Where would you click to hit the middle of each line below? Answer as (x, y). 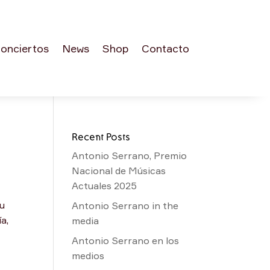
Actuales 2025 (105, 185)
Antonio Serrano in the (125, 205)
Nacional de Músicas (119, 170)
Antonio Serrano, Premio (130, 155)
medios (88, 255)
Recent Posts (101, 136)
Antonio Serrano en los (126, 240)
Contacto (165, 48)
